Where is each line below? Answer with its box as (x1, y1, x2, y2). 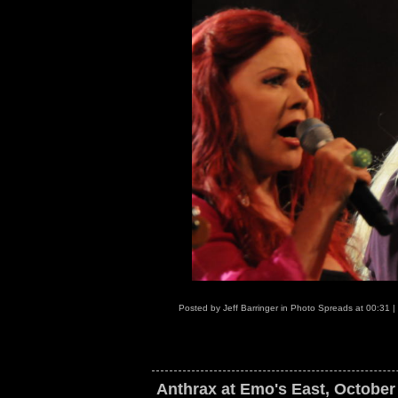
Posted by (178, 303, 223, 313)
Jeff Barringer (222, 303, 278, 313)
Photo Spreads (290, 303, 353, 313)
